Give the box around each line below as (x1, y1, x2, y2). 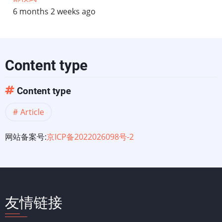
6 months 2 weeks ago (13, 6, 96, 17)
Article (20, 107, 44, 118)
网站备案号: (5, 131, 47, 143)
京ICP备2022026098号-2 (47, 131, 134, 143)
